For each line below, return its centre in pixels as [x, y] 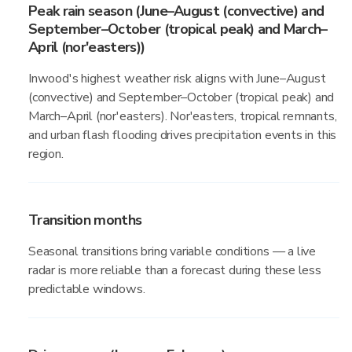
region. [46, 154]
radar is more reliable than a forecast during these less [175, 270]
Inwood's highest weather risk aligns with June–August [177, 79]
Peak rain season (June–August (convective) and [176, 11]
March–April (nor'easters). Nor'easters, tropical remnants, [183, 116]
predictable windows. [87, 289]
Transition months [85, 220]
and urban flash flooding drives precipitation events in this [183, 135]
